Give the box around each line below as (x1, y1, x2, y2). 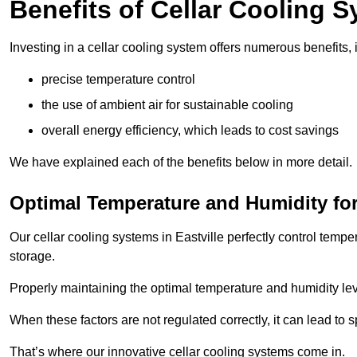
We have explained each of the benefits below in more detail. (10, 155, 352, 169)
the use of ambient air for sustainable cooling (41, 97, 293, 112)
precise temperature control (41, 72, 195, 86)
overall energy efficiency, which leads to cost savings (41, 123, 339, 137)
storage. (10, 249, 55, 263)
